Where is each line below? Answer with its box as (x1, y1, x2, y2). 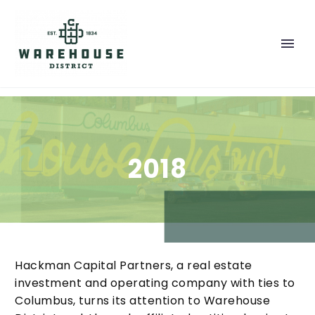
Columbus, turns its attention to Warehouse (15, 292, 270, 309)
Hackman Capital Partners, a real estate (15, 257, 252, 274)
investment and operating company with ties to (15, 275, 295, 291)
